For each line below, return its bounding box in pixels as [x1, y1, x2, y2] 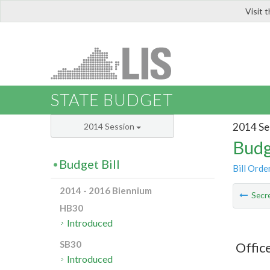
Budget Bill [59, 157, 120, 172]
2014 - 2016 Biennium [60, 185, 152, 196]
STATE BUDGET [51, 90, 173, 110]
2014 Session [84, 121, 136, 132]
